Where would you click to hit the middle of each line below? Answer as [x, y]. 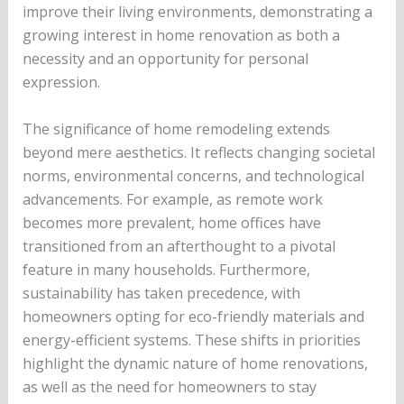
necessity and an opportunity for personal [165, 59]
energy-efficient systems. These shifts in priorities [191, 340]
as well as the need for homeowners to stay [169, 386]
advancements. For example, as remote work [172, 199]
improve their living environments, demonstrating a [197, 12]
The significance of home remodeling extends [176, 129]
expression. [61, 82]
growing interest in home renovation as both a [181, 35]
